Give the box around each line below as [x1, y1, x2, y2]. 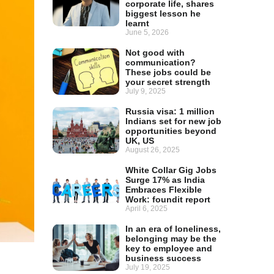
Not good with [125, 48, 185, 58]
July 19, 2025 [125, 263, 171, 272]
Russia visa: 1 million [125, 106, 215, 117]
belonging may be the [125, 234, 217, 244]
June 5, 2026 [125, 28, 169, 37]
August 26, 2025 [125, 146, 180, 155]
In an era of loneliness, [125, 224, 221, 234]
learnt [125, 18, 150, 29]
